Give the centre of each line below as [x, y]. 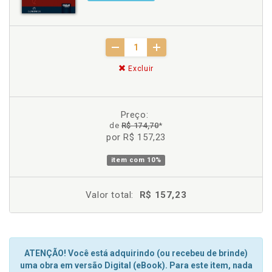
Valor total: [110, 195]
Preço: [134, 114]
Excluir [140, 68]
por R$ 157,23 [136, 137]
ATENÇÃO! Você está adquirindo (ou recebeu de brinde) [136, 253]
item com [129, 160]
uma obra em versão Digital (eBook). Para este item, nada [136, 265]
